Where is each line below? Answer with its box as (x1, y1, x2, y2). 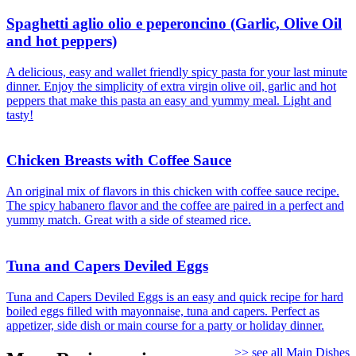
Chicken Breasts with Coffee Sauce (6, 152, 231, 169)
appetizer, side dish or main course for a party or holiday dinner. (6, 318, 324, 332)
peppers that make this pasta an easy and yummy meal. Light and (6, 93, 331, 107)
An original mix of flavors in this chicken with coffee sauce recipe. (6, 184, 339, 199)
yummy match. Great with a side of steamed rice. (6, 213, 251, 227)
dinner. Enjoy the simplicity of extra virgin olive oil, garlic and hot (6, 79, 336, 93)
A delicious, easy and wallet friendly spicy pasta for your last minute (6, 64, 347, 79)
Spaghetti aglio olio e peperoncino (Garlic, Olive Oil (6, 15, 342, 33)
